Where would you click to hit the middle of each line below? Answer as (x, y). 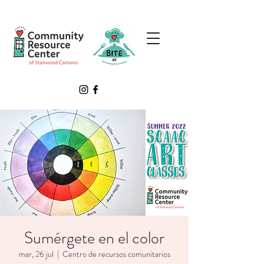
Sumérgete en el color (94, 238)
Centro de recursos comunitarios (116, 254)
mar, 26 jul (36, 254)
